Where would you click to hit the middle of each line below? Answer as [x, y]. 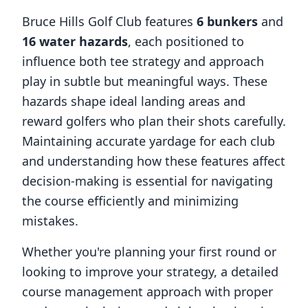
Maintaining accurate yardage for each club [148, 141]
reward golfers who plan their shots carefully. [154, 121]
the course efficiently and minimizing [130, 201]
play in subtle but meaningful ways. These [145, 81]
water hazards [82, 41]
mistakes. [50, 221]
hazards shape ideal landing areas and [134, 101]
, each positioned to [186, 41]
